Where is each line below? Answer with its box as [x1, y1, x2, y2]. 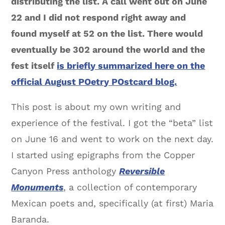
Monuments [11, 182, 64, 193]
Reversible [119, 166, 165, 177]
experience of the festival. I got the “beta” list [11, 118, 213, 129]
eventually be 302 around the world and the [11, 44, 205, 55]
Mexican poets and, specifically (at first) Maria [11, 198, 214, 209]
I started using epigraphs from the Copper [11, 150, 195, 161]
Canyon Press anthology [11, 166, 120, 177]
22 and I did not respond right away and [11, 12, 186, 23]
